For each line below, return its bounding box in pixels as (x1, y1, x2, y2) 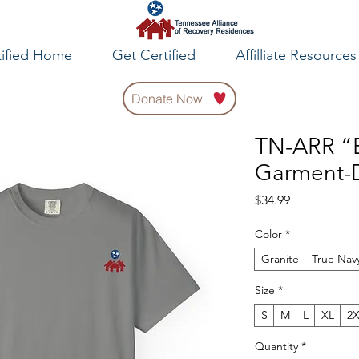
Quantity (255, 338, 298, 353)
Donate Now (131, 91, 203, 107)
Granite (261, 251, 299, 266)
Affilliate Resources (236, 46, 357, 64)
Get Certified (112, 46, 196, 64)
